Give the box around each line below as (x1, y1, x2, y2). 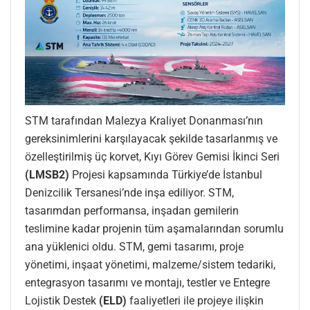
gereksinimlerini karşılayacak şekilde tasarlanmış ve (25, 132, 277, 146)
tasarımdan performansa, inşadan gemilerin (25, 204, 239, 218)
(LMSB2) (25, 168, 72, 182)
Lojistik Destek (25, 294, 99, 308)
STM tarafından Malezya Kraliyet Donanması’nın (25, 114, 263, 128)
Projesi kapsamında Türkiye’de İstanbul (72, 168, 262, 182)
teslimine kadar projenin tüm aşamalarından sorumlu (25, 222, 284, 236)
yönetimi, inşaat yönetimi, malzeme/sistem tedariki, (25, 258, 275, 272)
